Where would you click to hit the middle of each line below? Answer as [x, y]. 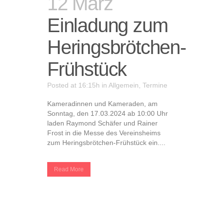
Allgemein [124, 85]
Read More [69, 169]
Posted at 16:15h [73, 85]
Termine [155, 85]
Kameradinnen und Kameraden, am [102, 104]
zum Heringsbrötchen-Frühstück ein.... [106, 143]
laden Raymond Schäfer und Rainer [102, 123]
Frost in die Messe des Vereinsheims [104, 133]
